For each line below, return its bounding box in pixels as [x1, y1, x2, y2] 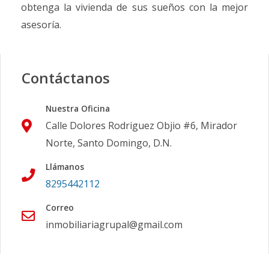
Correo [46, 202, 74, 214]
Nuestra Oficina [46, 103, 110, 115]
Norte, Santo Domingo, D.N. [46, 136, 172, 150]
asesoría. [21, 18, 61, 32]
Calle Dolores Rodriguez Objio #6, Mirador [46, 119, 237, 133]
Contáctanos [22, 68, 110, 88]
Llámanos [46, 161, 84, 173]
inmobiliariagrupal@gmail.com [46, 218, 183, 232]
